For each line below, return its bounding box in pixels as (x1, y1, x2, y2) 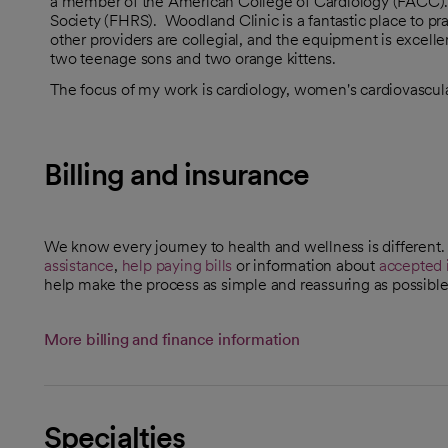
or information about (232, 255, 379, 275)
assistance (44, 255, 114, 275)
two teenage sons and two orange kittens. (50, 48, 337, 68)
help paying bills (121, 255, 233, 275)
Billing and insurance (44, 155, 310, 192)
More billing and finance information (44, 329, 300, 349)
